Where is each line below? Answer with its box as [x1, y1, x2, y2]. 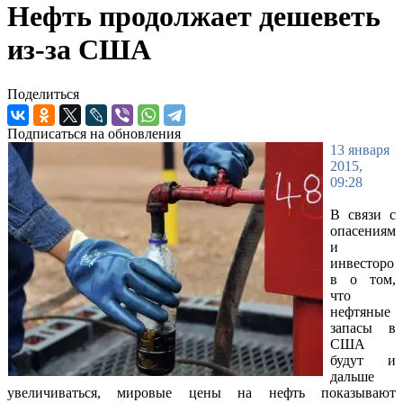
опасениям [330, 222, 396, 238]
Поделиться [7, 85, 79, 102]
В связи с [330, 206, 396, 222]
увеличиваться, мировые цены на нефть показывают [7, 384, 396, 400]
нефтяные [330, 303, 390, 319]
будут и [330, 352, 396, 368]
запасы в [330, 319, 396, 336]
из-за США [7, 33, 151, 67]
